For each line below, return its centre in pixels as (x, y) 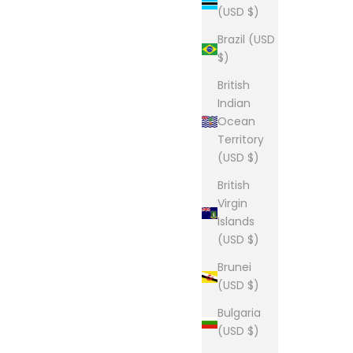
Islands (236, 222)
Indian (234, 104)
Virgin (232, 204)
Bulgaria (239, 313)
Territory (241, 140)
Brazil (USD (246, 40)
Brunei (234, 268)
